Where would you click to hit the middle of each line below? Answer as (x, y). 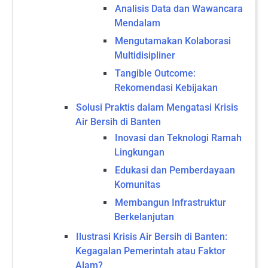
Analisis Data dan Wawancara (179, 8)
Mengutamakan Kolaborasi (173, 41)
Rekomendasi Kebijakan (166, 87)
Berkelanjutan (144, 217)
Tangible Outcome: (155, 73)
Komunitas (137, 184)
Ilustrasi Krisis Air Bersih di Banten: (152, 236)
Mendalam (137, 23)
